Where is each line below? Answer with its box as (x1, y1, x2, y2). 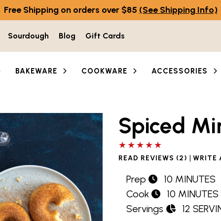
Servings (126, 203, 163, 215)
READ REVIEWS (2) (118, 154, 187, 162)
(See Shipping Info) (139, 4, 218, 15)
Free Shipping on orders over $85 (3, 4, 139, 15)
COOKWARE (81, 67, 128, 75)
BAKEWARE (15, 67, 58, 75)
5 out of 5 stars (118, 139, 178, 150)
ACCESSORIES (151, 67, 208, 75)
